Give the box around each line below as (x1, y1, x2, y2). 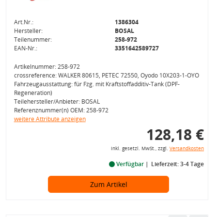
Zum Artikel (90, 179, 127, 189)
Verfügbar (114, 159, 145, 168)
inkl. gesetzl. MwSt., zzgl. (110, 145, 170, 152)
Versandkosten (169, 145, 204, 152)
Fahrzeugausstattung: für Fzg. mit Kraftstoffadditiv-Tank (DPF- (14, 79, 180, 88)
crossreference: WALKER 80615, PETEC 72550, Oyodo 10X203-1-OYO (14, 71, 199, 79)
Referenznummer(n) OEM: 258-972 (14, 106, 108, 114)
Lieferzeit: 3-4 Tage (151, 159, 204, 168)
